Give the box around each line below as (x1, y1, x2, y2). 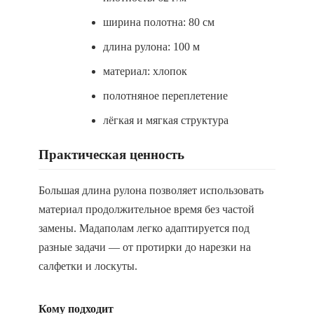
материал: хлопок (103, 65, 187, 77)
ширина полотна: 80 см (103, 16, 214, 28)
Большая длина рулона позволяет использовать (39, 184, 264, 196)
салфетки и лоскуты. (39, 260, 137, 272)
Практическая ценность (39, 147, 184, 162)
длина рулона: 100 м (103, 41, 200, 53)
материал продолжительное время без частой (39, 203, 254, 215)
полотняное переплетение (103, 90, 228, 102)
